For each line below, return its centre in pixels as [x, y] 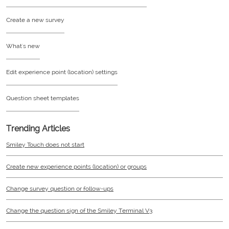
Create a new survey [35, 20]
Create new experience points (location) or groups [76, 166]
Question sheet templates [43, 98]
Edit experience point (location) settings [62, 72]
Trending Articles [38, 128]
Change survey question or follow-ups [60, 188]
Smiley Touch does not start [45, 144]
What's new [23, 46]
